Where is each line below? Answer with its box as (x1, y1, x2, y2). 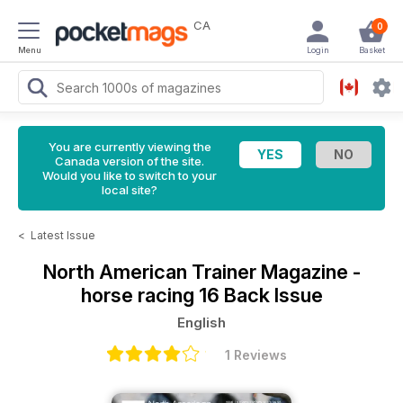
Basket (358, 45, 385, 55)
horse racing (80, 283, 199, 307)
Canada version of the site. (55, 154, 204, 168)
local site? (102, 183, 157, 197)
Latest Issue (31, 228, 95, 242)
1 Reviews (224, 347, 287, 363)
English (177, 314, 226, 331)
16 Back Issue (198, 283, 323, 307)
